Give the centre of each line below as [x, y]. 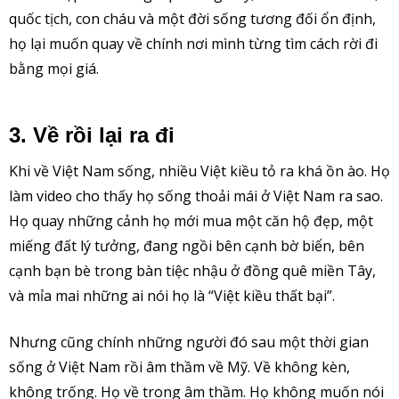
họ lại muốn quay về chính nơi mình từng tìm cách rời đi [193, 44]
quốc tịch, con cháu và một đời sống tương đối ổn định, [192, 19]
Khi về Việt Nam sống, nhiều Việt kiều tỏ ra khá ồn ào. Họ [199, 171]
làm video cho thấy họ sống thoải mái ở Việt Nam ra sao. [196, 196]
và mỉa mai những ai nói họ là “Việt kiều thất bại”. [172, 296]
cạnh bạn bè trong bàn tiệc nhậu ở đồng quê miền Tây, [192, 271]
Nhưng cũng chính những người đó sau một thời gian [189, 342]
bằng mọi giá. [54, 69]
